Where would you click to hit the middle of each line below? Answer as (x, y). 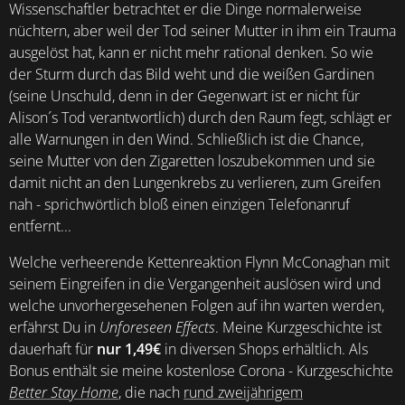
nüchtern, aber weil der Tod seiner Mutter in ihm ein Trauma (202, 31)
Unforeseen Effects (157, 328)
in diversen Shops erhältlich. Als (264, 349)
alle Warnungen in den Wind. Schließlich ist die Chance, (186, 140)
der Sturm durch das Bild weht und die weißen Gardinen (192, 75)
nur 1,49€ (129, 349)
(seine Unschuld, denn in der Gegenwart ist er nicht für (184, 96)
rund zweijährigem (243, 393)
